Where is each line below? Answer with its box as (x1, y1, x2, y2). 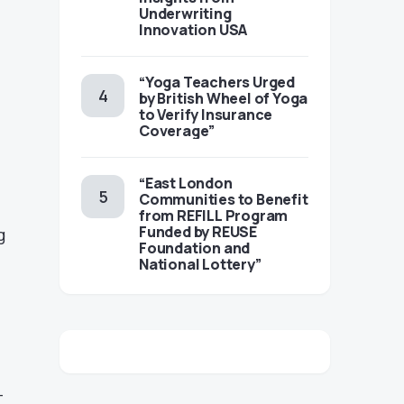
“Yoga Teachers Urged (139, 72, 295, 92)
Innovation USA (139, 20, 248, 40)
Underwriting (139, 4, 232, 23)
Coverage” (139, 121, 216, 141)
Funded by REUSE (139, 222, 257, 242)
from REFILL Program (139, 206, 289, 225)
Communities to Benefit (139, 189, 308, 209)
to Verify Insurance (139, 105, 273, 124)
